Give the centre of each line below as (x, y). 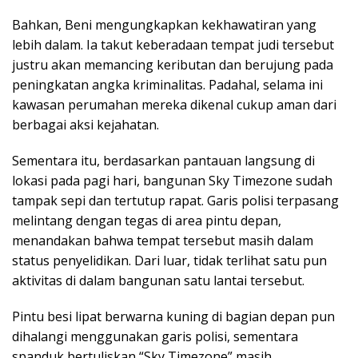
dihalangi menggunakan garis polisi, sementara (155, 337)
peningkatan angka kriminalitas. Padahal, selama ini (167, 85)
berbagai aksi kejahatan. (86, 125)
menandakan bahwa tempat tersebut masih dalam (163, 241)
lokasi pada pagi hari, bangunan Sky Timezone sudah (172, 181)
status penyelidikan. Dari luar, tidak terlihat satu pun (169, 261)
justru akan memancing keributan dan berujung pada (173, 65)
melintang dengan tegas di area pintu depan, (147, 221)
